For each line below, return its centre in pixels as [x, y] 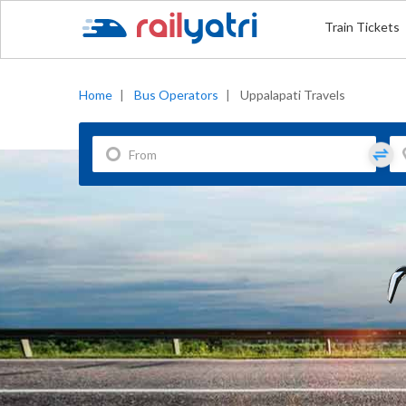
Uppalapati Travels [293, 95]
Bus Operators [176, 95]
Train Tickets [362, 27]
